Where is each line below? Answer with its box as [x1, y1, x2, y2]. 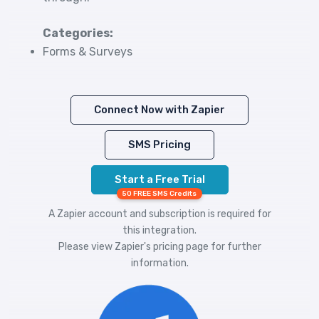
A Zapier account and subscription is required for [48, 208, 271, 220]
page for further [183, 241, 261, 253]
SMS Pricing [128, 138, 191, 151]
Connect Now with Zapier [94, 103, 225, 116]
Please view [58, 241, 115, 253]
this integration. [122, 224, 197, 236]
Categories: [43, 26, 113, 40]
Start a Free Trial [114, 173, 205, 186]
